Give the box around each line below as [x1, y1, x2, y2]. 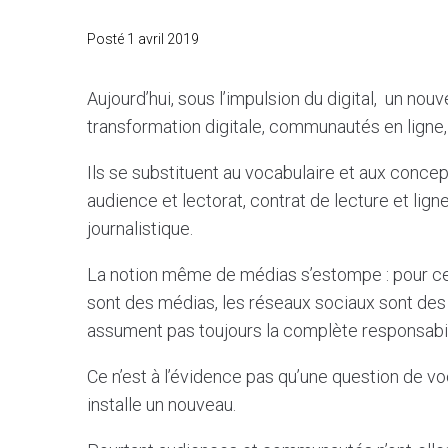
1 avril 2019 [127, 30, 199, 47]
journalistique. [87, 217, 193, 239]
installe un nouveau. [87, 393, 236, 415]
